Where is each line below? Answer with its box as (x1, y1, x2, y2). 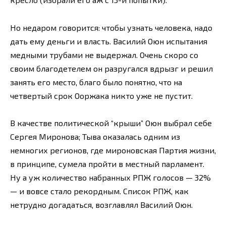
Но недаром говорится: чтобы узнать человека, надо (10, 22, 212, 32)
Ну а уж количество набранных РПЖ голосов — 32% (10, 172, 211, 182)
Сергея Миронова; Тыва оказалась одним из (10, 131, 180, 141)
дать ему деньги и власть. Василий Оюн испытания (10, 36, 207, 46)
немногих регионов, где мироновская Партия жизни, (10, 145, 216, 155)
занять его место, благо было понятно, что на (10, 77, 182, 87)
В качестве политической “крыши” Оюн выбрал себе (10, 118, 212, 128)
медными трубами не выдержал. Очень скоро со (10, 49, 198, 60)
